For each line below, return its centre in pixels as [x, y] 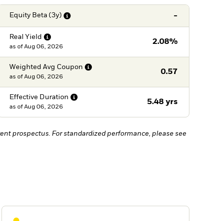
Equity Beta [28, 16]
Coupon [70, 67]
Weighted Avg [32, 67]
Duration [54, 97]
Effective [23, 97]
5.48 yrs [162, 102]
